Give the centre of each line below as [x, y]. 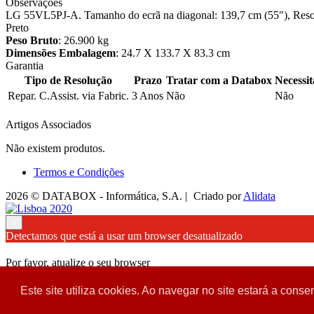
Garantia [25, 65]
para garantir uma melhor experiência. [89, 275]
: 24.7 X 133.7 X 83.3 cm [173, 53]
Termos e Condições [79, 172]
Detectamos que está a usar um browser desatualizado [124, 235]
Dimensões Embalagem [61, 53]
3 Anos [148, 95]
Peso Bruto [32, 40]
